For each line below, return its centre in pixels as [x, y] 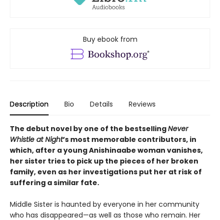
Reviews [142, 104]
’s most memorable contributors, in [130, 139]
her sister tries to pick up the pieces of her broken [104, 161]
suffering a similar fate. [55, 182]
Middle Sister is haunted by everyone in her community [105, 204]
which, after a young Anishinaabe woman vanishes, [106, 150]
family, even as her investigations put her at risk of [106, 172]
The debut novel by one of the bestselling [89, 128]
